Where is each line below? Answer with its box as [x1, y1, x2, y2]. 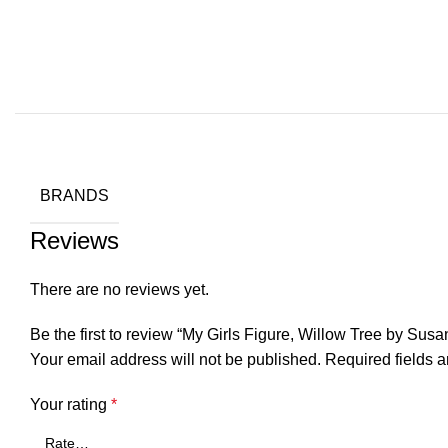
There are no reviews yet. [30, 281, 209, 298]
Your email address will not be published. [30, 351, 321, 368]
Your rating [30, 396, 111, 413]
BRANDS [40, 186, 109, 204]
